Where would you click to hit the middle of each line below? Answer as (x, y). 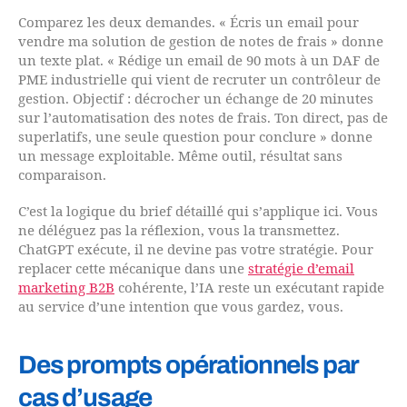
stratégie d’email (301, 269)
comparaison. (62, 175)
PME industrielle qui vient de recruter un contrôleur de (199, 80)
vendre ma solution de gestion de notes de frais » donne (201, 42)
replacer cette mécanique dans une (133, 269)
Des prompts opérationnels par (189, 364)
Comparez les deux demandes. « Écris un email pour (189, 23)
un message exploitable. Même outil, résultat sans (180, 156)
